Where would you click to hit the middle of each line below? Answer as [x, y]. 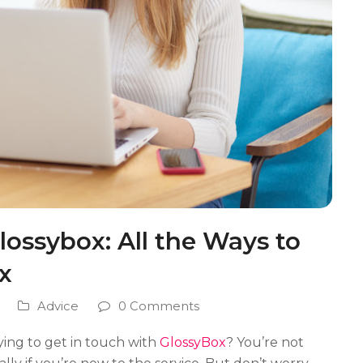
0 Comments [159, 306]
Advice [58, 306]
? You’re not [265, 343]
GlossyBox [193, 343]
